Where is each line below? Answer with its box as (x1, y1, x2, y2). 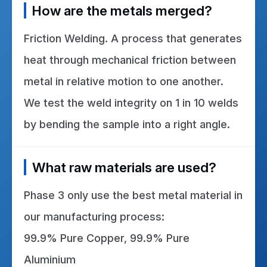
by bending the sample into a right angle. (24, 118, 230, 131)
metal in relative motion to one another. (24, 75, 223, 88)
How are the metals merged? (32, 2, 212, 19)
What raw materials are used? (32, 159, 216, 176)
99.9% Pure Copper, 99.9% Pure (24, 232, 190, 245)
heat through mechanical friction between (24, 54, 236, 67)
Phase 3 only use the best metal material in (24, 189, 243, 202)
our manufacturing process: (24, 210, 164, 223)
